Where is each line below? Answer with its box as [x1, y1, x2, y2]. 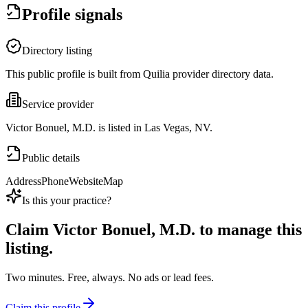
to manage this [195, 221, 302, 239]
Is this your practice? [22, 195, 111, 207]
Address [5, 175, 41, 188]
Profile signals [22, 5, 122, 24]
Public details [22, 152, 80, 164]
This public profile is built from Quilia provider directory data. [5, 68, 274, 80]
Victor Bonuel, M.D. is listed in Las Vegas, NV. [5, 122, 212, 134]
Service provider [22, 98, 93, 111]
